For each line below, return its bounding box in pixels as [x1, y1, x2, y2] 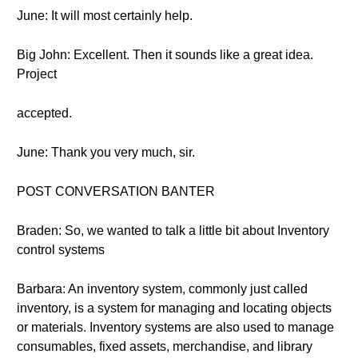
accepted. [17, 106, 72, 120]
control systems [17, 243, 105, 257]
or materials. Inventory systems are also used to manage [17, 320, 334, 334]
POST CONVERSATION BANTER [17, 185, 215, 198]
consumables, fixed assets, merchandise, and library [17, 340, 312, 353]
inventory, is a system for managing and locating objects [17, 301, 332, 315]
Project [17, 67, 57, 81]
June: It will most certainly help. [17, 9, 193, 22]
